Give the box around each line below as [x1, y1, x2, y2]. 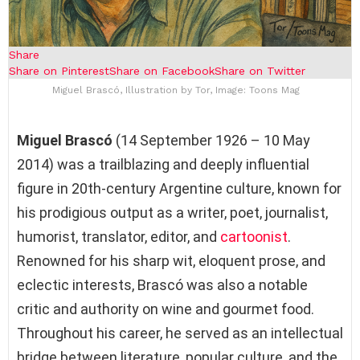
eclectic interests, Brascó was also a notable [17, 276, 308, 293]
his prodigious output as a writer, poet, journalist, [17, 203, 328, 221]
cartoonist [220, 227, 288, 245]
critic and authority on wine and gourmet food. [17, 300, 314, 317]
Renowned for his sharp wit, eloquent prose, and [17, 252, 325, 269]
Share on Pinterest [9, 63, 109, 77]
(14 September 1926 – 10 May [112, 131, 310, 149]
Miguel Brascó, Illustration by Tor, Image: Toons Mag [52, 84, 300, 96]
